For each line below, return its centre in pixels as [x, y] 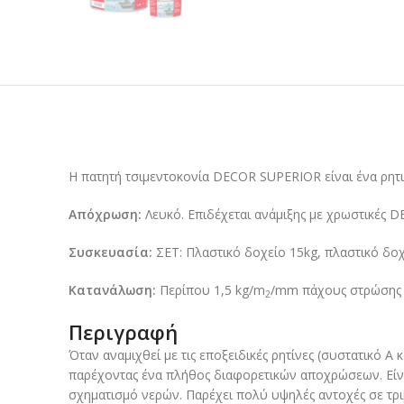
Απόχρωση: [105, 215]
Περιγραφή [123, 332]
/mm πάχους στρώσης [336, 290]
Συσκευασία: [110, 252]
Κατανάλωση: [112, 290]
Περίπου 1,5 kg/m [211, 290]
